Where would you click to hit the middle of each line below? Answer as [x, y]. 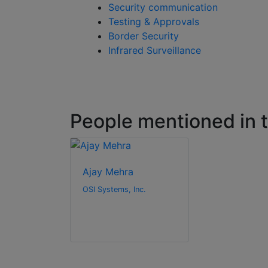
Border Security [144, 36]
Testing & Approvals [154, 22]
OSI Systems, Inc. [114, 190]
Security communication [163, 7]
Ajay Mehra [108, 172]
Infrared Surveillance [155, 51]
